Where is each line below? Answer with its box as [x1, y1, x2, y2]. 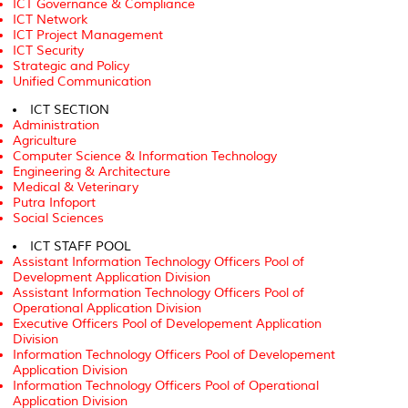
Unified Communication [13, 74, 151, 90]
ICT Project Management [13, 27, 163, 44]
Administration [13, 117, 99, 134]
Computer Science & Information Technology [13, 148, 277, 165]
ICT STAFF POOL [30, 239, 131, 255]
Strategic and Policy [13, 58, 129, 75]
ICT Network [13, 12, 87, 28]
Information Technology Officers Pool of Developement [13, 347, 335, 363]
